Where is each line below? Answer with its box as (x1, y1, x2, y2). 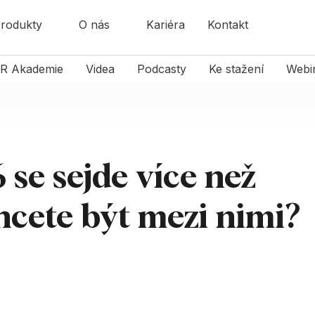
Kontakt (207, 18, 248, 32)
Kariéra (146, 18, 185, 32)
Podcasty (136, 62, 186, 76)
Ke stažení (208, 62, 264, 76)
